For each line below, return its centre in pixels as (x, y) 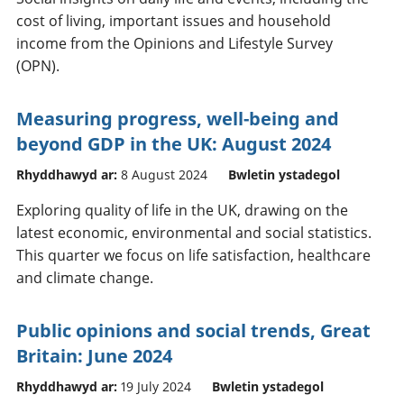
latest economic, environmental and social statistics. (194, 232)
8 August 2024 (164, 174)
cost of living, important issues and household (174, 20)
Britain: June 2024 (94, 355)
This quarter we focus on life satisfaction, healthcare (193, 255)
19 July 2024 (156, 386)
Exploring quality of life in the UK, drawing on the (182, 210)
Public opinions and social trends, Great (193, 330)
